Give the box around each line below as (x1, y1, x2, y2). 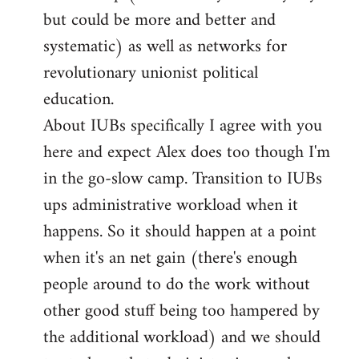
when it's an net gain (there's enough (43, 243, 297, 275)
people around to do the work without (43, 269, 310, 301)
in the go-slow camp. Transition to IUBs (43, 163, 322, 196)
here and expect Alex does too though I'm (43, 137, 330, 169)
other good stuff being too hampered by (43, 296, 320, 328)
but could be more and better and (43, 5, 276, 37)
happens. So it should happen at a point (43, 216, 317, 248)
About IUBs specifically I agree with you (43, 111, 322, 143)
